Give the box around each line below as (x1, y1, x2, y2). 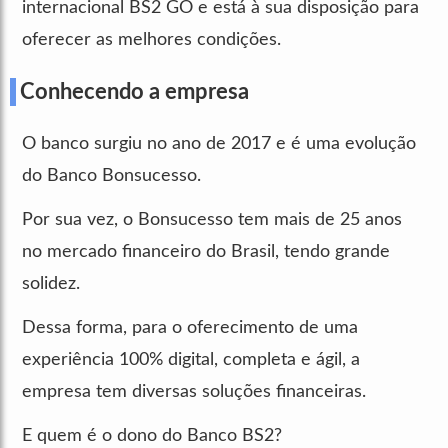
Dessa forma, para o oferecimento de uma (22, 318, 358, 337)
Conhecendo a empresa (20, 80, 249, 103)
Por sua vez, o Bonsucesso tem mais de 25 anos (22, 210, 402, 229)
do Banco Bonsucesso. (22, 166, 201, 185)
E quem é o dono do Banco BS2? (22, 426, 282, 445)
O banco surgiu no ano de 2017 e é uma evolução (22, 134, 416, 153)
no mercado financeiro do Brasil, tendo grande (22, 242, 390, 261)
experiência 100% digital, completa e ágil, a (22, 350, 360, 369)
